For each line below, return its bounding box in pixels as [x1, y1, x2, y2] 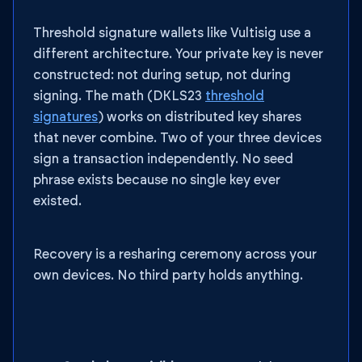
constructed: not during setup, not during [33, 69, 291, 82]
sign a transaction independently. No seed [33, 153, 293, 166]
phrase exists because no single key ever [33, 174, 280, 187]
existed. [33, 195, 82, 208]
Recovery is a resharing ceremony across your [33, 248, 317, 261]
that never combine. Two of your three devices [33, 132, 322, 145]
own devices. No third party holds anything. [33, 269, 303, 282]
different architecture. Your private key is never [33, 48, 323, 61]
